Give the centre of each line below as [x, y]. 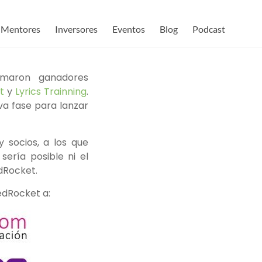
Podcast [209, 29]
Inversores [76, 29]
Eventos [129, 29]
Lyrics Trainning [51, 92]
